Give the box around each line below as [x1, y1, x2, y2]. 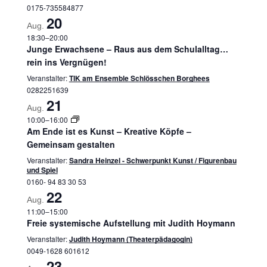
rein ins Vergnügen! [26, 56, 107, 68]
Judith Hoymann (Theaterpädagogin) [69, 234, 193, 244]
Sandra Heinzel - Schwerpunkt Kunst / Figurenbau [69, 155, 237, 166]
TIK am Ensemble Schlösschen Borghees [69, 73, 210, 83]
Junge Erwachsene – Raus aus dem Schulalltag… [26, 43, 228, 55]
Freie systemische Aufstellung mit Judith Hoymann [26, 217, 235, 229]
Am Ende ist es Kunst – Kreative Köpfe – [26, 125, 191, 137]
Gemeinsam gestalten [26, 138, 115, 150]
